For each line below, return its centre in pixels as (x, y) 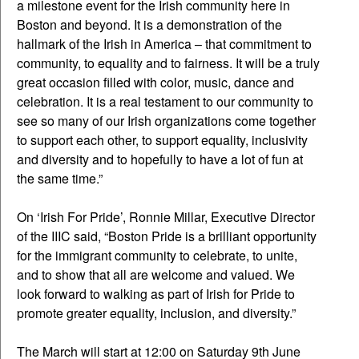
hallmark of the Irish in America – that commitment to (164, 43)
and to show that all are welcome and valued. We (156, 274)
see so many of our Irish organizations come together (166, 120)
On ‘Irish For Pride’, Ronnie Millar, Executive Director (166, 216)
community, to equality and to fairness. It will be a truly (168, 63)
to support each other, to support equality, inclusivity (162, 139)
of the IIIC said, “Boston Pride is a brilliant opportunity (167, 236)
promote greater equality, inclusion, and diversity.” (156, 313)
